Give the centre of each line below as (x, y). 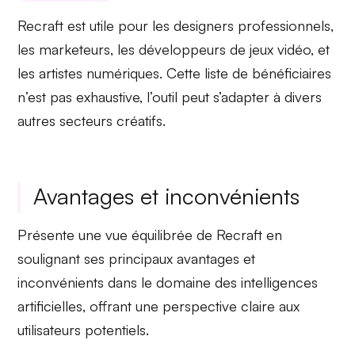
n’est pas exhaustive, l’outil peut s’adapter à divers (170, 96)
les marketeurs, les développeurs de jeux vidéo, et (174, 49)
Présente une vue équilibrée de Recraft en (150, 234)
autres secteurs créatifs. (92, 120)
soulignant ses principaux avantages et (137, 258)
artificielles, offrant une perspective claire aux (159, 305)
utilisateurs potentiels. (84, 329)
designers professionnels (252, 25)
